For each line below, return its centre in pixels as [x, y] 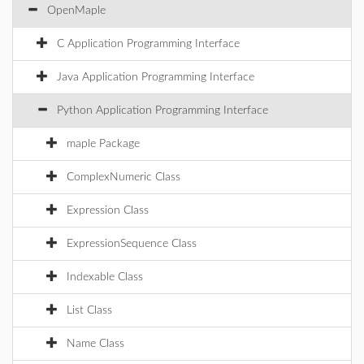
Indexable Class [105, 277]
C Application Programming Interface [148, 44]
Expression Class [108, 210]
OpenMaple [76, 11]
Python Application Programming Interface [162, 110]
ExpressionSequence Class [132, 244]
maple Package [103, 144]
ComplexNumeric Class [123, 177]
